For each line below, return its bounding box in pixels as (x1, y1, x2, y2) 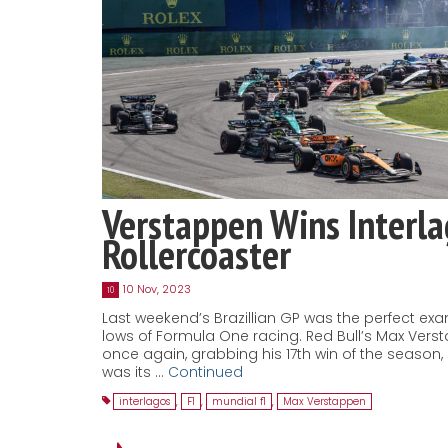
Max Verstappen (283, 394, 366, 410)
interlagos (119, 394, 170, 410)
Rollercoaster (102, 228, 291, 281)
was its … (102, 362, 168, 383)
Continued (168, 362, 243, 383)
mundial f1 (212, 394, 266, 410)
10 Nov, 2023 (123, 281, 191, 298)
